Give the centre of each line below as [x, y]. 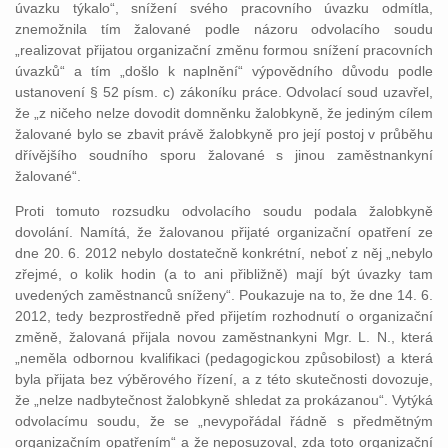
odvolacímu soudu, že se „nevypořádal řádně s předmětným [224, 421]
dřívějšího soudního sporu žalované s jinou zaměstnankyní [224, 155]
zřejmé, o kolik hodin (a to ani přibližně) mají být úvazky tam [224, 274]
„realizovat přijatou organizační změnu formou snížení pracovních [224, 50]
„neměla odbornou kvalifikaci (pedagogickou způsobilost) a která [224, 358]
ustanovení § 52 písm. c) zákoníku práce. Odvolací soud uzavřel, [224, 92]
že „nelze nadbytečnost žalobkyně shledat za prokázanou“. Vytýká [224, 400]
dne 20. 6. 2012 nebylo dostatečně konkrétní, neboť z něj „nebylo [224, 253]
